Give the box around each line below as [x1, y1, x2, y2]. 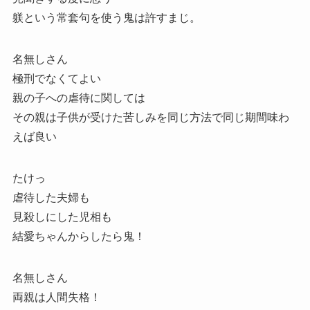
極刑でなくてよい [12, 73, 101, 85]
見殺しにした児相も [12, 211, 112, 224]
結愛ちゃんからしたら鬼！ [12, 230, 145, 243]
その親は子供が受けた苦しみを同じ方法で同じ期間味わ [12, 111, 289, 124]
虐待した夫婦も [12, 192, 90, 204]
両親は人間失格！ [12, 291, 101, 304]
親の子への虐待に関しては [12, 92, 145, 104]
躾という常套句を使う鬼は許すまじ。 [12, 12, 201, 24]
